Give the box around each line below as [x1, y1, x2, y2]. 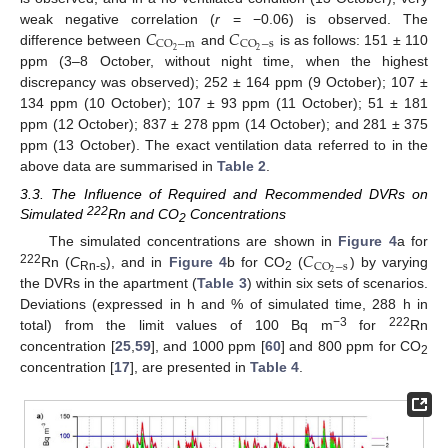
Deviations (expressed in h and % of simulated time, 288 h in [20, 296, 428, 313]
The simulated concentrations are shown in [48, 233, 339, 250]
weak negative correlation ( [20, 10, 216, 27]
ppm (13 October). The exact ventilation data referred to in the [20, 136, 428, 153]
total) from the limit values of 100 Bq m [20, 317, 333, 334]
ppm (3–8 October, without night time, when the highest [20, 52, 428, 69]
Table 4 [250, 359, 299, 376]
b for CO [226, 254, 286, 271]
